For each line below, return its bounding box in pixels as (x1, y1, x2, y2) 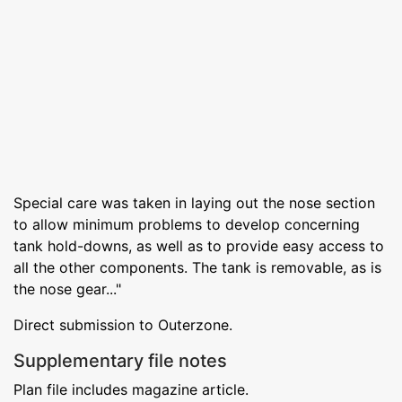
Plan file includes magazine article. (13, 380, 249, 398)
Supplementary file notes (13, 349, 227, 371)
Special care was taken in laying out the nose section (13, 193, 375, 212)
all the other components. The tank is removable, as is (13, 258, 381, 276)
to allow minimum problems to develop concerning (13, 214, 360, 233)
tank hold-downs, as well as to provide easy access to (13, 236, 384, 255)
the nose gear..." (13, 279, 121, 298)
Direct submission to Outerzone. (13, 315, 232, 334)
